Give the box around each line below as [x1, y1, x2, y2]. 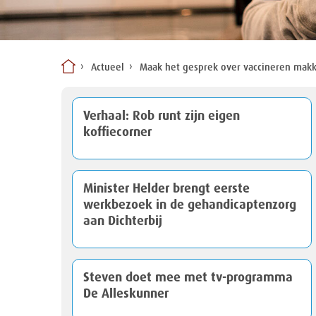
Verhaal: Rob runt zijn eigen [83, 109, 240, 123]
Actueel [91, 63, 124, 73]
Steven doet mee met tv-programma [83, 271, 293, 284]
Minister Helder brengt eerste [83, 182, 250, 195]
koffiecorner [83, 126, 152, 139]
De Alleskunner [83, 287, 169, 300]
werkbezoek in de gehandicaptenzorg [83, 198, 296, 212]
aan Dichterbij [83, 214, 162, 228]
